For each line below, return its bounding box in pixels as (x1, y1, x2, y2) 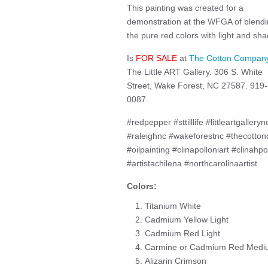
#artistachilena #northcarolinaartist (127, 159, 257, 168)
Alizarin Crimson (145, 256, 206, 266)
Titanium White (145, 201, 201, 211)
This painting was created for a (127, 3, 243, 13)
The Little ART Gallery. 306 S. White (127, 67, 263, 77)
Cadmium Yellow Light (145, 215, 229, 224)
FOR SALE (136, 53, 177, 63)
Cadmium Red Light (145, 229, 220, 238)
